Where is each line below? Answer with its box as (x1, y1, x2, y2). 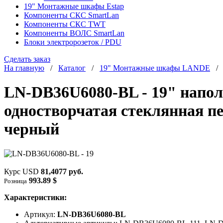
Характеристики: (4, 193, 67, 202)
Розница (4, 177, 27, 185)
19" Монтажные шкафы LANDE (100, 64, 210, 72)
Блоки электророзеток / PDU (24, 38, 121, 46)
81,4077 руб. (41, 167, 83, 176)
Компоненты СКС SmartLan (24, 11, 119, 19)
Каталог (58, 64, 86, 72)
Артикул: (24, 210, 57, 219)
